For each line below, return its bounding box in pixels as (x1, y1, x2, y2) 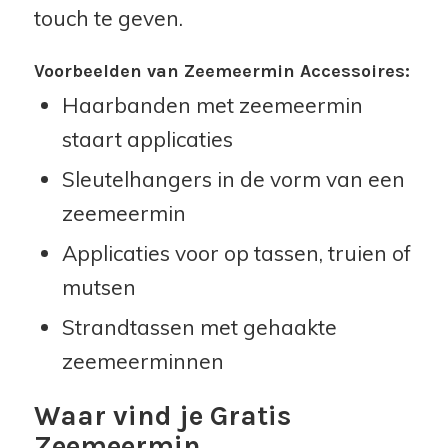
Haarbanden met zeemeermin (61, 92, 363, 119)
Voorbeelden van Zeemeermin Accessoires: (33, 60, 410, 83)
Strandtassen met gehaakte (61, 314, 337, 341)
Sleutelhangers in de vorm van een (61, 166, 405, 193)
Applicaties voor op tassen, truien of (61, 240, 411, 267)
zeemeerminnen (61, 348, 224, 375)
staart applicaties (61, 126, 233, 153)
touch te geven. (33, 5, 183, 32)
